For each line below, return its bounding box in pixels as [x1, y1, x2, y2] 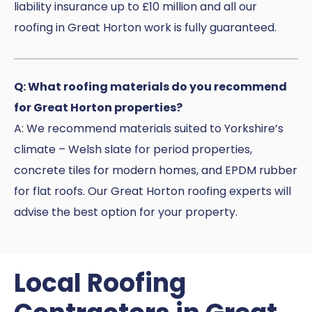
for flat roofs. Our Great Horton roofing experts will [14, 183, 291, 200]
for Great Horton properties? [14, 100, 182, 116]
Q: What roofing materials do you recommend [14, 79, 287, 95]
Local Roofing [14, 265, 186, 301]
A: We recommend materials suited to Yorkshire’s [14, 120, 283, 137]
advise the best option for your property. [14, 204, 237, 221]
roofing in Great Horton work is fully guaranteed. [14, 19, 276, 36]
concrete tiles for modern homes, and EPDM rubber [14, 162, 297, 179]
